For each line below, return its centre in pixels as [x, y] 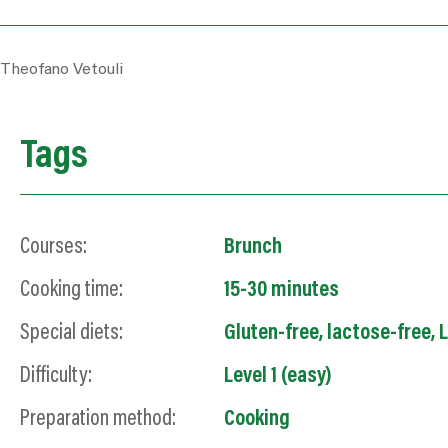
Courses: [53, 247]
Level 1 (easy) [278, 376]
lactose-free [379, 333]
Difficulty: [56, 376]
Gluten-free [271, 333]
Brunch [253, 247]
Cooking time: [71, 290]
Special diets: [71, 333]
